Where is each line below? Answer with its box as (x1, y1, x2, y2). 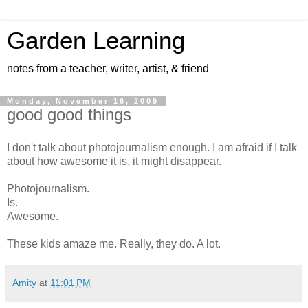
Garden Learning (7, 27, 185, 54)
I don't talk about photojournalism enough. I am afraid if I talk (7, 141, 297, 153)
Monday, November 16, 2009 (7, 97, 159, 105)
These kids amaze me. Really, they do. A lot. (7, 237, 221, 250)
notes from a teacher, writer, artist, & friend (7, 63, 209, 74)
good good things (7, 105, 131, 124)
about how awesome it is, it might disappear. (7, 155, 221, 167)
